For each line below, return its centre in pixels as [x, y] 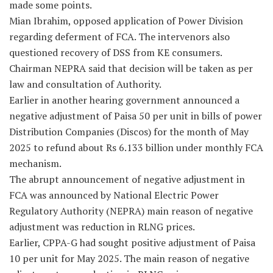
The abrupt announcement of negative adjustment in [127, 179]
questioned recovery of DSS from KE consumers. [116, 52]
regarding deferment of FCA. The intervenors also [119, 36]
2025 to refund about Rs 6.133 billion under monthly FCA [136, 147]
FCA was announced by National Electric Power [114, 195]
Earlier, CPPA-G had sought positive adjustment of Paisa [132, 242]
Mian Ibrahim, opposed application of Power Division [126, 20]
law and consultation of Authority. [85, 84]
